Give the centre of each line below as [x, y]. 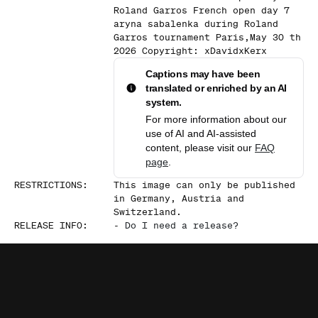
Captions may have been [203, 74]
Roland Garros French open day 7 [202, 10]
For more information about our [216, 119]
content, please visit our [200, 148]
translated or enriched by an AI [216, 88]
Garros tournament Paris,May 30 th [207, 37]
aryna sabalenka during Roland [196, 24]
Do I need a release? [182, 225]
